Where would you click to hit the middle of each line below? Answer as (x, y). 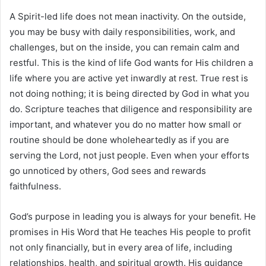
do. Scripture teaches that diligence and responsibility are (131, 109)
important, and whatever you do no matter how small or (126, 125)
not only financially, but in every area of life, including (121, 248)
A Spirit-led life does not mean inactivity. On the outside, (128, 17)
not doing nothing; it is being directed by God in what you (129, 94)
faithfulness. (35, 186)
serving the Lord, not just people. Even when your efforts (129, 156)
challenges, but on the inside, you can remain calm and (124, 47)
